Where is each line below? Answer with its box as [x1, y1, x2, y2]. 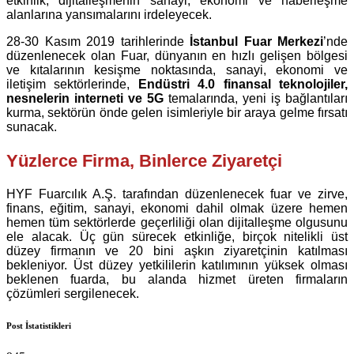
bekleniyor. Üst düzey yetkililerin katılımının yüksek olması [6, 258, 348, 272]
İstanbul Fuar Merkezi [183, 35, 323, 49]
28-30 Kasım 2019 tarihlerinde [6, 35, 184, 49]
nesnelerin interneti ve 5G [6, 92, 164, 106]
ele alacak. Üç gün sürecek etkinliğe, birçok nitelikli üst [6, 229, 348, 243]
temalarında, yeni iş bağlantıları [164, 92, 348, 106]
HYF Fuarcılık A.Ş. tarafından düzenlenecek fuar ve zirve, [6, 186, 348, 201]
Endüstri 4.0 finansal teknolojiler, [137, 77, 348, 92]
